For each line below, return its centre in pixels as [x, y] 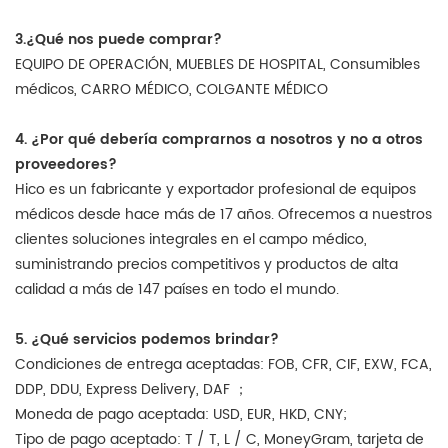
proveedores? [66, 165]
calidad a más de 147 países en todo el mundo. [177, 290]
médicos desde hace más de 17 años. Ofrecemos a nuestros [223, 215]
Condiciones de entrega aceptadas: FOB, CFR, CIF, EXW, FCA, [223, 365]
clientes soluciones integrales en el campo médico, [191, 240]
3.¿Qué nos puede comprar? [118, 40]
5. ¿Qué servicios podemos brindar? [147, 340]
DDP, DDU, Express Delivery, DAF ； [131, 390]
